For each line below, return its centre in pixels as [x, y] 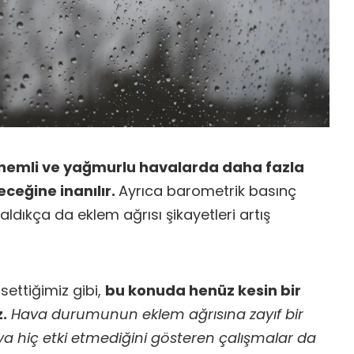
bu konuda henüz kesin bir [203, 291]
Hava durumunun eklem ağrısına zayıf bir [157, 314]
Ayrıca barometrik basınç [207, 191]
